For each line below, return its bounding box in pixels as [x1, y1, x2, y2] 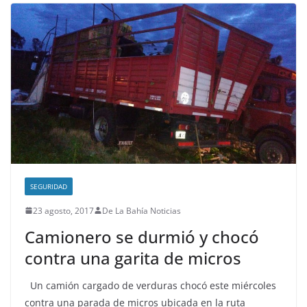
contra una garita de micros [25, 246, 241, 269]
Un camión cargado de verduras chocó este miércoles [25, 278, 276, 292]
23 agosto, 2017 [33, 204, 94, 217]
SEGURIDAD [30, 181, 67, 191]
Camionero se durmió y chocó [25, 225, 259, 248]
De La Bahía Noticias [102, 204, 181, 217]
